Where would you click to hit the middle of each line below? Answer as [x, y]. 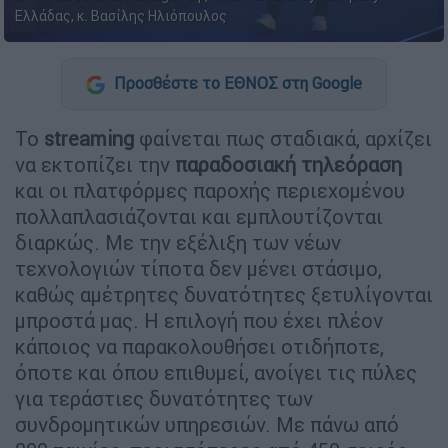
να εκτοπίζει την [95, 164]
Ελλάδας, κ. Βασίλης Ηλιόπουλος [121, 16]
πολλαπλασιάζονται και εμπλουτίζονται [199, 216]
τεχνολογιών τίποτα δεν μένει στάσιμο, [198, 268]
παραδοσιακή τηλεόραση [288, 164]
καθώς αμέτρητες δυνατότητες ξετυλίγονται [224, 294]
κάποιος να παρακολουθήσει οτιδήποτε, [199, 346]
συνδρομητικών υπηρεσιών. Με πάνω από [207, 424]
